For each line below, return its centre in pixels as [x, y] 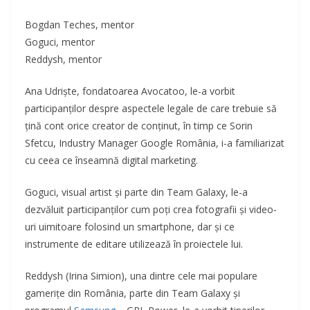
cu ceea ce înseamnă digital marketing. [111, 161]
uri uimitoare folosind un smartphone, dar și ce [130, 227]
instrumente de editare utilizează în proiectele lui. [134, 244]
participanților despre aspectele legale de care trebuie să [151, 109]
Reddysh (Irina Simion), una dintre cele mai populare [141, 276]
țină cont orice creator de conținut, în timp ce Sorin [139, 126]
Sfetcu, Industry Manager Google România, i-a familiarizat [155, 143]
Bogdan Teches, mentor [80, 25]
